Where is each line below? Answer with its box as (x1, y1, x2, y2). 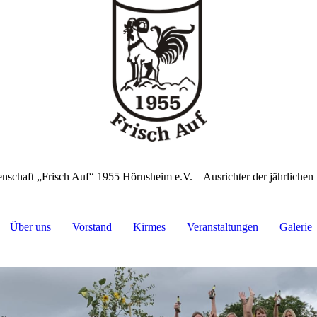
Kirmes (132, 221, 166, 234)
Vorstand (71, 221, 112, 234)
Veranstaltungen (186, 221, 258, 234)
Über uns (9, 221, 51, 234)
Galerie (279, 221, 312, 234)
